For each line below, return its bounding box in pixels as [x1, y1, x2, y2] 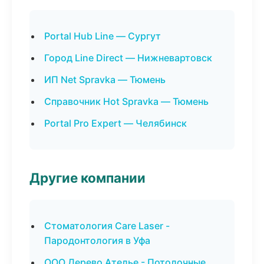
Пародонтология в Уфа [44, 235, 150, 246]
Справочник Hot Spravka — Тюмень [44, 95, 209, 107]
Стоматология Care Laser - [44, 220, 170, 232]
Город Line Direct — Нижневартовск [44, 52, 212, 64]
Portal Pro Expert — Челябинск [44, 117, 187, 129]
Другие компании [29, 170, 146, 186]
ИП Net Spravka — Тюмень [44, 74, 166, 85]
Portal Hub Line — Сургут [44, 30, 161, 42]
